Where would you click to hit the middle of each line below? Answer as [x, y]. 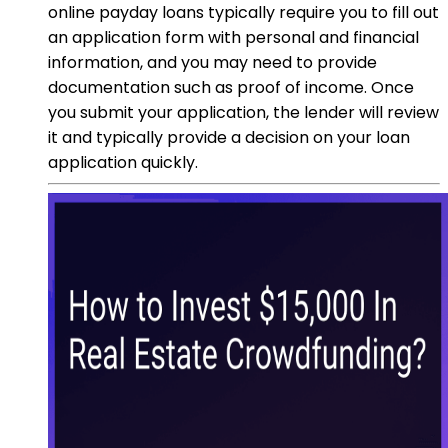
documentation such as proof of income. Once [231, 87]
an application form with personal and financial [233, 37]
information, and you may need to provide [212, 62]
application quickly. [123, 162]
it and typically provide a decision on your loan [229, 137]
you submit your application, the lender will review [243, 112]
